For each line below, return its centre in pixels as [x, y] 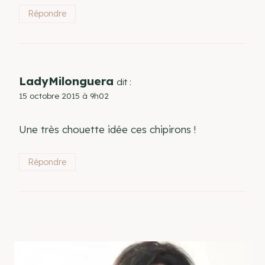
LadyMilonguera [66, 81]
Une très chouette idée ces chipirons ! [107, 129]
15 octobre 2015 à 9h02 [64, 95]
